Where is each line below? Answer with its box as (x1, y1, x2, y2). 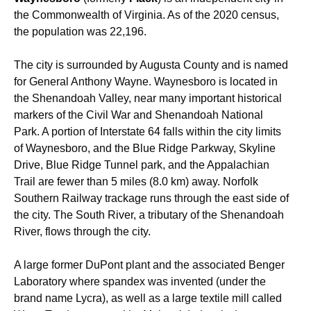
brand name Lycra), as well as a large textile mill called (14, 292, 282, 304)
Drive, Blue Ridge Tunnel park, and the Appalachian (14, 159, 269, 171)
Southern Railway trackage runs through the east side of (14, 192, 289, 204)
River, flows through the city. (14, 226, 151, 237)
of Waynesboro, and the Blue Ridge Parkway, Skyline (14, 142, 276, 154)
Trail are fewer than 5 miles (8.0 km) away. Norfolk (14, 176, 258, 187)
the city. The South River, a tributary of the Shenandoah (14, 209, 284, 221)
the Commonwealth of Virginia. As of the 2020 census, (14, 9, 279, 21)
